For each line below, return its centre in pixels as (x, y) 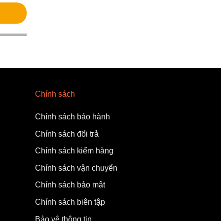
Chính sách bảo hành (73, 117)
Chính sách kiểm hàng (74, 151)
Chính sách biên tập (70, 202)
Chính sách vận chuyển (76, 168)
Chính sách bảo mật (70, 185)
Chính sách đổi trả (67, 134)
